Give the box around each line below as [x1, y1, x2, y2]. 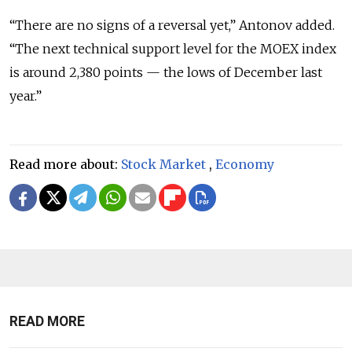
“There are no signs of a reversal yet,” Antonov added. [9, 16, 335, 33]
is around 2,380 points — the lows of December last [9, 64, 322, 80]
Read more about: [9, 156, 121, 172]
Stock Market [121, 156, 206, 172]
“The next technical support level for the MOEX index [9, 40, 336, 57]
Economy [215, 156, 274, 172]
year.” [9, 87, 42, 104]
